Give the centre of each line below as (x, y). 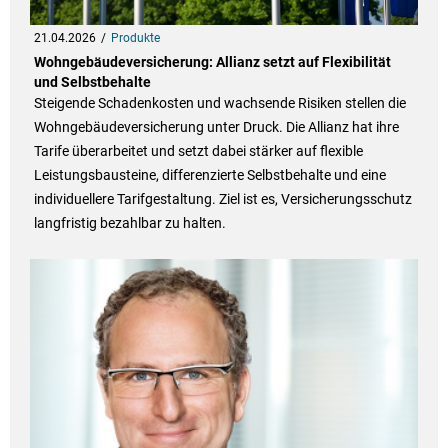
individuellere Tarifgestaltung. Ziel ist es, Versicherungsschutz (222, 199)
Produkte (135, 38)
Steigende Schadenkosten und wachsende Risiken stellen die (219, 103)
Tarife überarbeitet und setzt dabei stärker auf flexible (198, 151)
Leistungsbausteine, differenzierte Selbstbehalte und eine (209, 175)
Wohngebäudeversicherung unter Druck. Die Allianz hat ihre (216, 127)
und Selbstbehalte (92, 82)
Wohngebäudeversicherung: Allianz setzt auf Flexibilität (212, 62)
